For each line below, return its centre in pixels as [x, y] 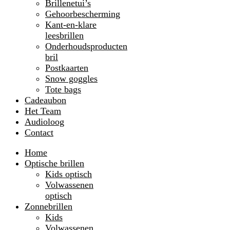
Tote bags [63, 89]
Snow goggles [71, 79]
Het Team [43, 111]
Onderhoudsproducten [86, 46]
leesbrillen [64, 35]
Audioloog [44, 122]
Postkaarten [67, 68]
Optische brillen [54, 163]
